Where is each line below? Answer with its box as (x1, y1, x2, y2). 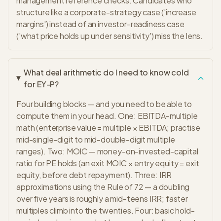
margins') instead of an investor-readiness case (16, 19, 184, 29)
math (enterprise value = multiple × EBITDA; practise (16, 122, 200, 133)
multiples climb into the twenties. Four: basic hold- (16, 205, 195, 216)
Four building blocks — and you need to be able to (16, 99, 192, 109)
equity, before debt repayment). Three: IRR (16, 170, 172, 180)
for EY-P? (24, 79, 59, 89)
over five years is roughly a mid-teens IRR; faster (16, 193, 188, 204)
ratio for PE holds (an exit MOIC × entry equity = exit (16, 158, 199, 168)
